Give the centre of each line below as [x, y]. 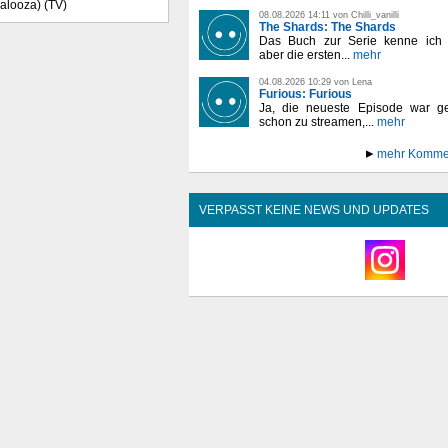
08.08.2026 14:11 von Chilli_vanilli [329, 14]
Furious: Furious [305, 93]
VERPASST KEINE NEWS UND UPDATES [314, 209]
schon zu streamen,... [316, 121]
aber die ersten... [304, 54]
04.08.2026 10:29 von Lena [315, 81]
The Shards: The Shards [327, 26]
